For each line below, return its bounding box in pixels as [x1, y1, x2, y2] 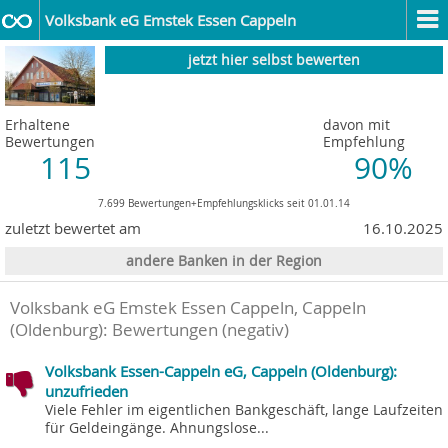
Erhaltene [5, 114, 70, 134]
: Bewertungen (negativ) [103, 318, 289, 341]
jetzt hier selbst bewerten [188, 51, 360, 69]
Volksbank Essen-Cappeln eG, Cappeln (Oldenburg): [45, 360, 397, 381]
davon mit [323, 114, 390, 134]
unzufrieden [45, 380, 128, 401]
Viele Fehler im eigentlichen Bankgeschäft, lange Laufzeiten [45, 400, 443, 419]
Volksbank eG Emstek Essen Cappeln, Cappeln [10, 296, 366, 319]
